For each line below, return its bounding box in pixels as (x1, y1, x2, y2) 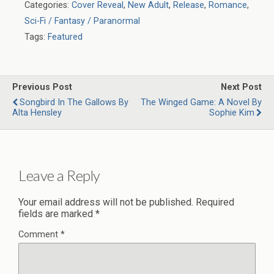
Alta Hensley (12, 108, 62, 119)
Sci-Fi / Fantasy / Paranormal (24, 16, 140, 27)
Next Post (221, 82, 262, 93)
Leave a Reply (18, 166, 100, 184)
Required (196, 196, 234, 208)
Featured (48, 32, 83, 43)
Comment (18, 229, 61, 240)
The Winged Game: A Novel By (141, 97, 262, 108)
